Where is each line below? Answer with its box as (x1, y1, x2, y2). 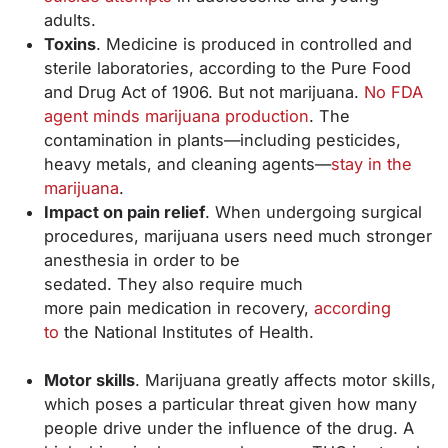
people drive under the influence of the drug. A (44, 418, 414, 438)
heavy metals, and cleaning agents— (44, 154, 331, 174)
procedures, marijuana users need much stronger (44, 226, 432, 246)
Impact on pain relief (44, 202, 205, 222)
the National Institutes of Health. (59, 322, 314, 342)
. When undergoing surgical (205, 202, 422, 222)
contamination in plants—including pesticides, (44, 130, 401, 150)
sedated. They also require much (44, 274, 303, 294)
